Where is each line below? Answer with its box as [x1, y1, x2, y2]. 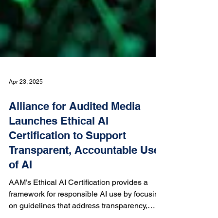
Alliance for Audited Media [9, 139, 141, 151]
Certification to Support [9, 168, 126, 181]
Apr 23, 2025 [9, 117, 43, 124]
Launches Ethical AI [9, 153, 109, 166]
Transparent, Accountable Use [9, 182, 160, 195]
